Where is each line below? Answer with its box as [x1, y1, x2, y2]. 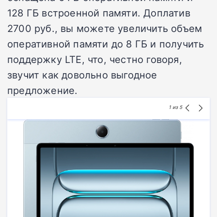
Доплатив [143, 6, 190, 20]
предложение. [7, 83, 78, 97]
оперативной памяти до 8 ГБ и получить [7, 37, 204, 51]
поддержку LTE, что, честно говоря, [7, 52, 182, 66]
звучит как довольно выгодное [7, 68, 157, 82]
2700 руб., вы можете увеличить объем [7, 21, 202, 35]
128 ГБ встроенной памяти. [7, 6, 140, 20]
